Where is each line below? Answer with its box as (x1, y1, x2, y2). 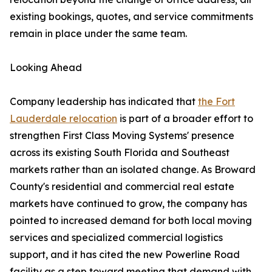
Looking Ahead (10, 61, 82, 74)
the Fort (198, 95, 235, 108)
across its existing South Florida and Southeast (10, 146, 229, 159)
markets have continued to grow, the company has (10, 197, 247, 210)
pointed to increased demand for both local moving (10, 214, 252, 227)
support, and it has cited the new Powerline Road (10, 248, 240, 261)
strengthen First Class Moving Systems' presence (10, 129, 234, 142)
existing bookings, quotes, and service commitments (10, 10, 253, 23)
